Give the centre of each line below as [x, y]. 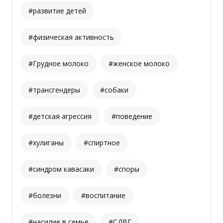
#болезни [45, 196]
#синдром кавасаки [61, 169]
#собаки [114, 90]
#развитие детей [57, 11]
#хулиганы [46, 143]
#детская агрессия [60, 116]
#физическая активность [71, 37]
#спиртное [102, 143]
